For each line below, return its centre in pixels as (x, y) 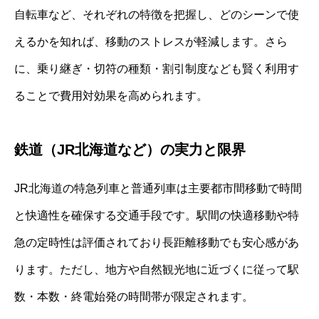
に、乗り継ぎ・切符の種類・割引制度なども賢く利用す (157, 69)
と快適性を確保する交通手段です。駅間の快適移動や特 (157, 216)
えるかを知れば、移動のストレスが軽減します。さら (151, 42)
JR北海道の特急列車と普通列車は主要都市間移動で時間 (158, 189)
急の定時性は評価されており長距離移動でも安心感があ (157, 243)
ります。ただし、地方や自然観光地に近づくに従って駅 (157, 270)
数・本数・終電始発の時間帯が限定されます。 (134, 297)
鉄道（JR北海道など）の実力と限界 (130, 150)
